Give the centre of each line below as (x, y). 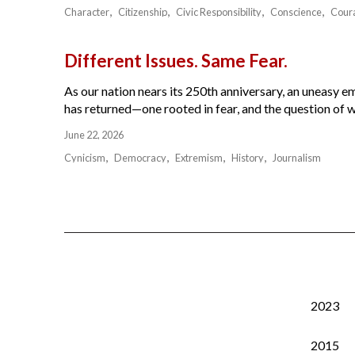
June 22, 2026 (94, 134)
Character (86, 11)
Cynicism (84, 157)
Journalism (297, 157)
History (248, 157)
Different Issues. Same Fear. (176, 60)
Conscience (296, 11)
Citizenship (142, 11)
